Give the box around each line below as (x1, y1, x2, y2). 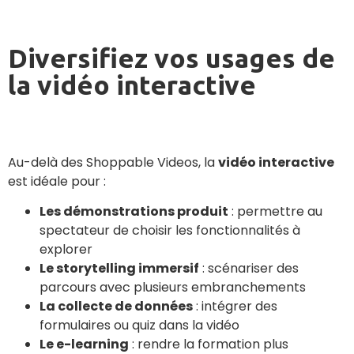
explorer (40, 240, 92, 259)
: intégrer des (193, 297, 277, 316)
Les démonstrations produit (40, 202, 228, 221)
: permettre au (228, 202, 322, 221)
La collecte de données (40, 297, 193, 316)
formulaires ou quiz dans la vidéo (40, 316, 239, 335)
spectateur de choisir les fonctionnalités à (40, 221, 300, 240)
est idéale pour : (8, 172, 106, 191)
